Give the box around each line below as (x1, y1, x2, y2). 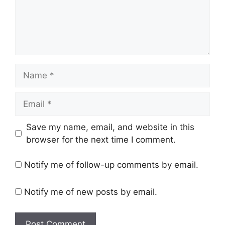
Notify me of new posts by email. (24, 186, 157, 197)
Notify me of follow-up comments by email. (24, 160, 198, 170)
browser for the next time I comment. (26, 134, 176, 145)
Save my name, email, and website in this (26, 122, 194, 132)
